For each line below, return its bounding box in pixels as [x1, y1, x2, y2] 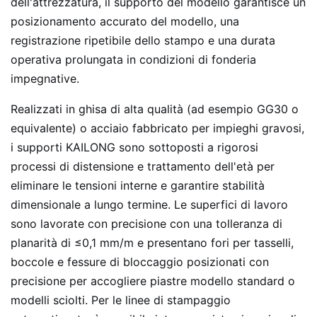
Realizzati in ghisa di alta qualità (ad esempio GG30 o [11, 102, 299, 116]
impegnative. [11, 71, 79, 86]
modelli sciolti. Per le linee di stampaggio [11, 293, 231, 307]
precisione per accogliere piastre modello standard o [11, 274, 295, 288]
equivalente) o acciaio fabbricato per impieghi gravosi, [11, 121, 304, 135]
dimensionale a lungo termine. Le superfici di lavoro [11, 197, 288, 212]
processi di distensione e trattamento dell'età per [11, 159, 275, 173]
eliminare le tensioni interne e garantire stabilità [11, 178, 265, 192]
